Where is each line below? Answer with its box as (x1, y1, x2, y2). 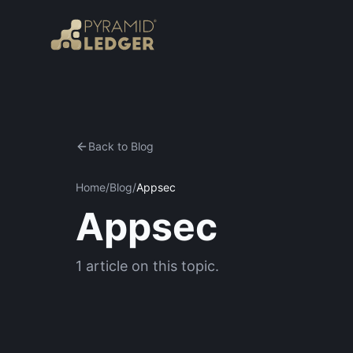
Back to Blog (88, 139, 154, 153)
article (86, 258, 128, 274)
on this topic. (128, 258, 219, 274)
